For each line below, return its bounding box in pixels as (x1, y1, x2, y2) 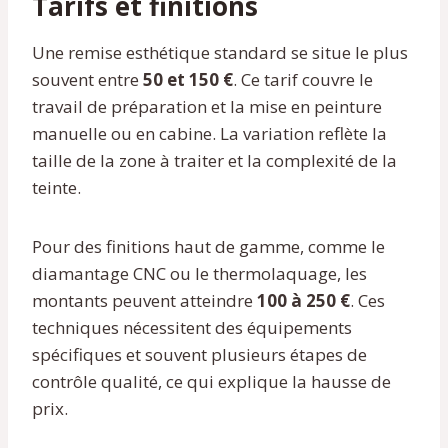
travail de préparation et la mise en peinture (32, 94, 382, 118)
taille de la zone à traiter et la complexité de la (32, 148, 397, 172)
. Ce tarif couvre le (233, 67, 373, 91)
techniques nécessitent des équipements (32, 315, 352, 339)
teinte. (32, 175, 81, 199)
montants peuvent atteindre (32, 288, 257, 312)
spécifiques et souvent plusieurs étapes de (32, 342, 367, 366)
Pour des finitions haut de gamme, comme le (32, 234, 385, 258)
